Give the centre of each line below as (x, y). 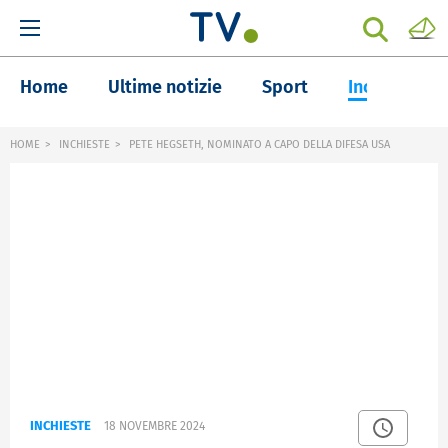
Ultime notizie (165, 87)
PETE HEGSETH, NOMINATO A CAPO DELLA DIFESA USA (258, 144)
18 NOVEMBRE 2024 (154, 426)
